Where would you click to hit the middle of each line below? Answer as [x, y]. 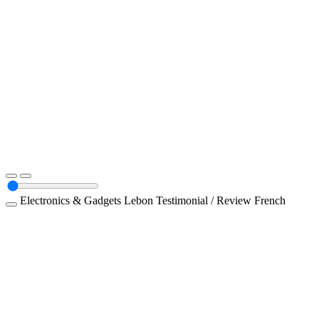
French [270, 200]
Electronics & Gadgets [72, 200]
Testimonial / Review [205, 200]
